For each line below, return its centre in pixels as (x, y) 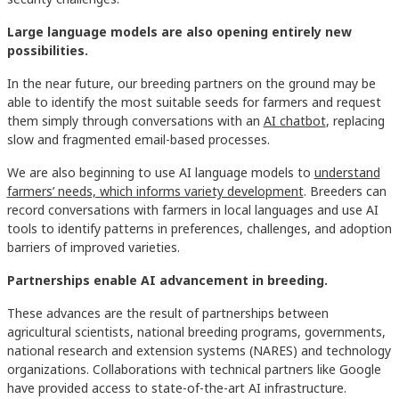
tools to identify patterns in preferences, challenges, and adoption (199, 229)
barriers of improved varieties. (93, 248)
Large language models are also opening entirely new (179, 32)
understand (347, 173)
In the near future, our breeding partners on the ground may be (191, 84)
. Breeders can (345, 191)
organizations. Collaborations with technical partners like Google (194, 370)
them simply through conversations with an (135, 121)
